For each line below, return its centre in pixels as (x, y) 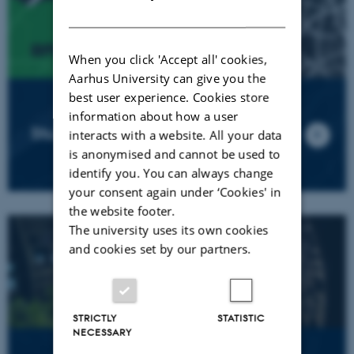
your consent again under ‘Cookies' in (175, 192)
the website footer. (122, 211)
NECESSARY (103, 332)
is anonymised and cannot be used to (175, 154)
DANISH (260, 9)
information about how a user (154, 116)
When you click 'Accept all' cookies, (168, 59)
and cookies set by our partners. (160, 249)
